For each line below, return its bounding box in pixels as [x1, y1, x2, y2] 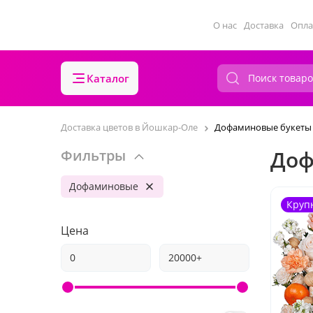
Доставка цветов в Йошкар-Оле [61, 121, 198, 133]
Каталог [87, 71, 129, 85]
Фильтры [61, 146, 126, 165]
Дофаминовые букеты [214, 121, 312, 133]
